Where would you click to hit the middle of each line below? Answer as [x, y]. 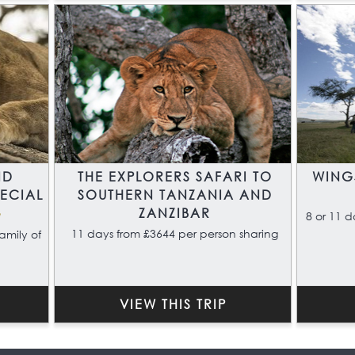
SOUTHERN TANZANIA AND [175, 195]
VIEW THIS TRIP [173, 304]
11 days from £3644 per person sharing [175, 234]
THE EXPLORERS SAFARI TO [175, 177]
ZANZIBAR [175, 213]
